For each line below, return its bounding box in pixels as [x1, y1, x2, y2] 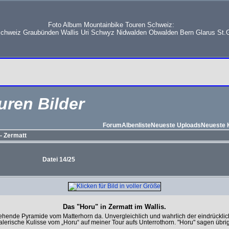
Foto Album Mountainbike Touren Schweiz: [48, 21, 174, 29]
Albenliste [122, 122, 151, 129]
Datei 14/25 [42, 156, 75, 163]
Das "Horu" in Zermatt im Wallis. [63, 203, 166, 211]
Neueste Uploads [151, 122, 201, 129]
